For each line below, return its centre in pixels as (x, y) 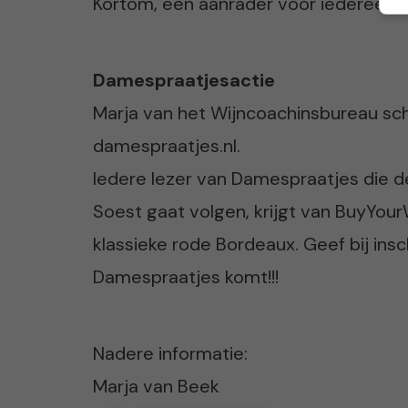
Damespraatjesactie (184, 81)
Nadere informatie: (170, 354)
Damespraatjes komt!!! (186, 277)
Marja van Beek (156, 387)
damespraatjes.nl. (167, 146)
